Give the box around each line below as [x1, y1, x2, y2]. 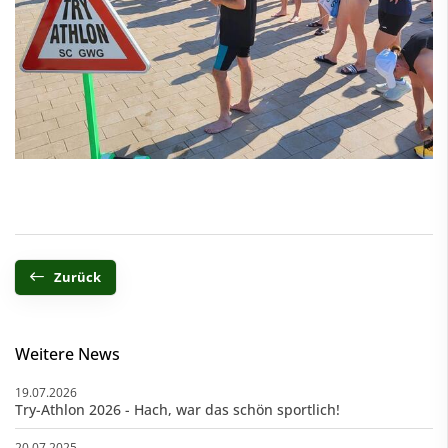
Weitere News [15, 343, 120, 365]
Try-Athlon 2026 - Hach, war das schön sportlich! [15, 400, 340, 419]
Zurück [54, 268, 101, 286]
